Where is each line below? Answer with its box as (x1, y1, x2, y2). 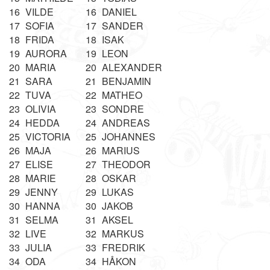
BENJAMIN (102, 74, 151, 88)
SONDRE (102, 102, 144, 116)
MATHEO (102, 88, 142, 102)
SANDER (102, 19, 143, 33)
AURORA (25, 46, 67, 60)
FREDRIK (102, 240, 145, 254)
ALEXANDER (102, 60, 162, 74)
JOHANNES (102, 130, 155, 143)
